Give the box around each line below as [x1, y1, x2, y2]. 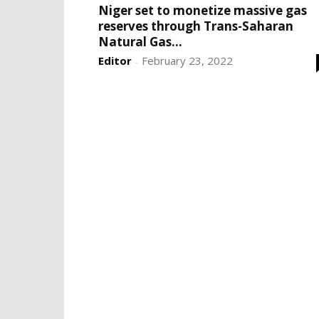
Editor [98, 53, 132, 68]
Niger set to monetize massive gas [98, 2, 307, 19]
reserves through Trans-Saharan [98, 18, 293, 34]
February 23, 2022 [142, 53, 233, 68]
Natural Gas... [98, 33, 182, 50]
